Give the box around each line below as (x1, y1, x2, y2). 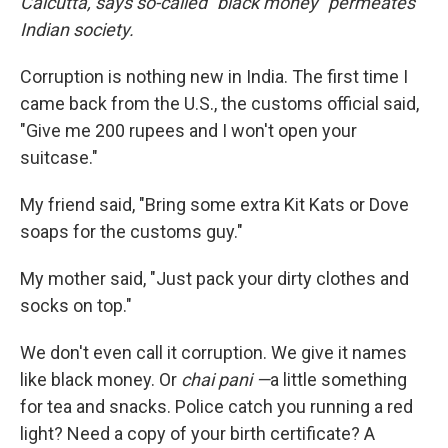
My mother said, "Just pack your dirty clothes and (20, 268, 409, 290)
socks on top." (20, 295, 132, 317)
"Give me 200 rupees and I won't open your (20, 120, 357, 142)
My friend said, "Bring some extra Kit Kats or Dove (20, 194, 409, 216)
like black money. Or (20, 369, 181, 391)
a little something (270, 369, 407, 391)
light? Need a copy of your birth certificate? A (20, 423, 375, 445)
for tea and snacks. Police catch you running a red (20, 396, 413, 418)
